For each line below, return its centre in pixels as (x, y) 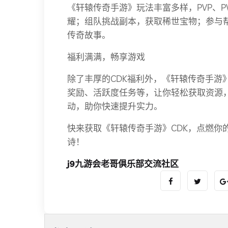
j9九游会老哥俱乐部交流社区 (123, 164)
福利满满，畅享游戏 (106, 57)
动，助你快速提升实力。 (115, 106)
